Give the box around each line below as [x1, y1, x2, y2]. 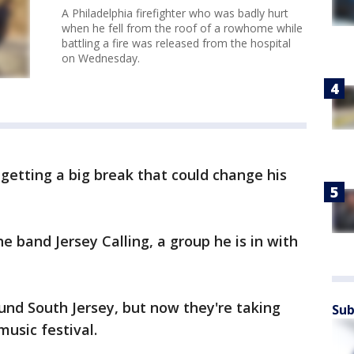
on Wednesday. [62, 51, 143, 66]
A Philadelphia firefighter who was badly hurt [62, 6, 288, 21]
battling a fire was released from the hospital [62, 36, 291, 51]
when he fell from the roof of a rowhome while [62, 21, 303, 36]
